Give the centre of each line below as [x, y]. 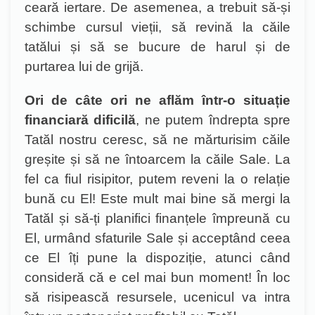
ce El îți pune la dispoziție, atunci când [157, 258]
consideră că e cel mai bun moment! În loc [157, 277]
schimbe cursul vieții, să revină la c [147, 27]
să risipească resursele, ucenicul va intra [157, 297]
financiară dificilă [81, 120]
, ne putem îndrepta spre [213, 120]
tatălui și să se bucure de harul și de [157, 47]
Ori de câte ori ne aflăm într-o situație [157, 100]
